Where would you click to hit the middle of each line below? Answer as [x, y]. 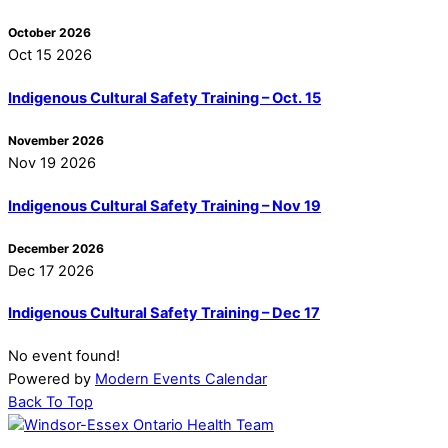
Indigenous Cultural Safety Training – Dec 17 [164, 313]
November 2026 [56, 141]
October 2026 [49, 33]
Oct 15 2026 [50, 55]
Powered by [51, 378]
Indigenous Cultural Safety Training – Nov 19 [164, 205]
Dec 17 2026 [51, 270]
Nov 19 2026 [52, 163]
